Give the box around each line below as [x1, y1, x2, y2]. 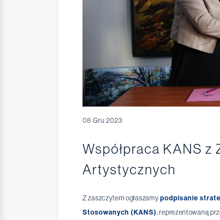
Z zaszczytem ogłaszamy [82, 194, 161, 202]
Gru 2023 [91, 116, 122, 124]
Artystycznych [82, 162, 176, 178]
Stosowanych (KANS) [82, 208, 157, 217]
